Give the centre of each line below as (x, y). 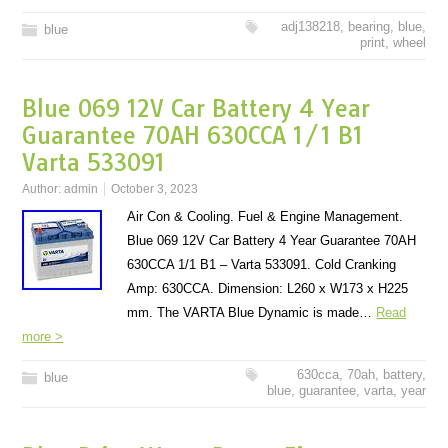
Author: (43, 189)
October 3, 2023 (155, 189)
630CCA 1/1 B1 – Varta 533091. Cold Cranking (262, 264)
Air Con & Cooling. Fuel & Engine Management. (265, 216)
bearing (368, 26)
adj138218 (310, 26)
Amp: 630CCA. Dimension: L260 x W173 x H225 (268, 288)
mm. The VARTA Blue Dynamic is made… (252, 312)
